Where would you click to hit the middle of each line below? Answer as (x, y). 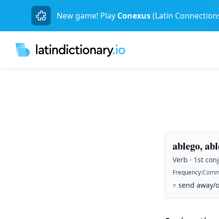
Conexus (134, 16)
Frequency (187, 172)
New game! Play (86, 16)
